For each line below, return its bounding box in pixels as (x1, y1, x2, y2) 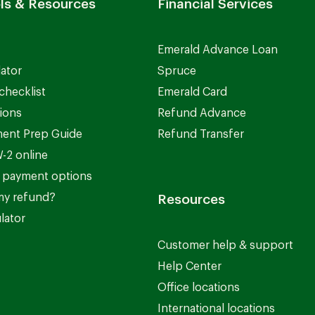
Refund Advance (157, 108, 246, 120)
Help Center (157, 261, 221, 273)
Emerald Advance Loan (157, 44, 278, 56)
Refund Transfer (157, 129, 244, 141)
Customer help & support (157, 240, 293, 252)
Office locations (157, 282, 240, 294)
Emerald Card (157, 86, 227, 98)
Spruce (157, 65, 196, 77)
